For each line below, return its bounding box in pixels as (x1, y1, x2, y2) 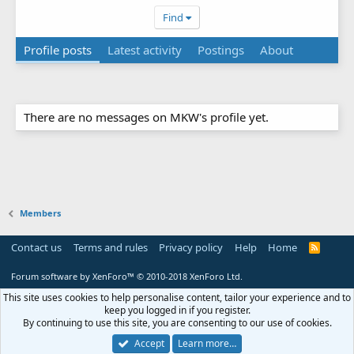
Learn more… (177, 337, 236, 350)
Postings (198, 41, 244, 58)
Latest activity (107, 41, 182, 58)
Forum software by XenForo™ (11, 270, 137, 282)
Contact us (11, 240, 62, 254)
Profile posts (24, 41, 92, 58)
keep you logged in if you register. (104, 303, 250, 317)
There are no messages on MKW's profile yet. (24, 108, 269, 125)
